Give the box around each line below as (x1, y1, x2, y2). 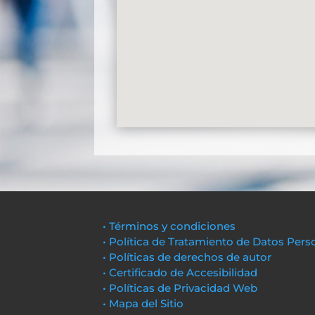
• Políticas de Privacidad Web (103, 281, 258, 295)
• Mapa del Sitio (103, 297, 187, 311)
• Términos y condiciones (103, 219, 236, 233)
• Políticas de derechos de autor (103, 250, 272, 264)
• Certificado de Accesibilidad (103, 266, 258, 280)
